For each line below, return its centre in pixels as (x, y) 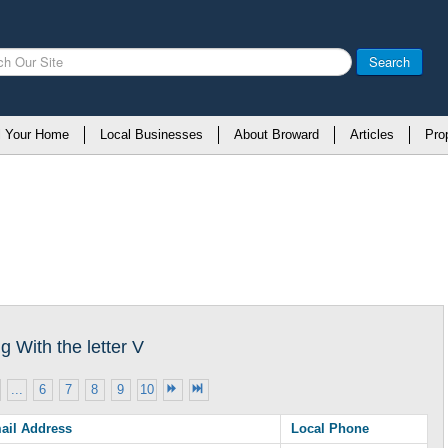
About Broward (276, 134)
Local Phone (330, 428)
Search (389, 61)
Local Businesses (151, 134)
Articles (372, 134)
